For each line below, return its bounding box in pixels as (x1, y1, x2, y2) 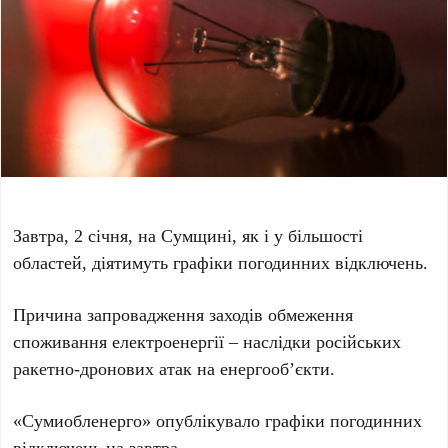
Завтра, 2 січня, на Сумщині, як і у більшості (13, 223, 364, 248)
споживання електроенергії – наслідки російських (13, 329, 402, 354)
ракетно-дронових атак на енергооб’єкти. (13, 356, 336, 381)
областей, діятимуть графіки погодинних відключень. (13, 250, 429, 275)
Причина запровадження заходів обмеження (13, 302, 354, 327)
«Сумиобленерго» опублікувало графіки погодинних (13, 408, 423, 433)
